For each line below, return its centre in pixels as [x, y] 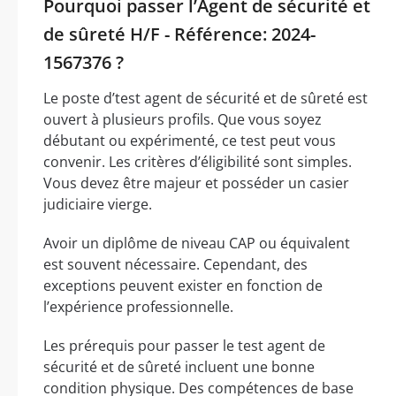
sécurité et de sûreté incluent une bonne [179, 367]
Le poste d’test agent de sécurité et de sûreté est [206, 99]
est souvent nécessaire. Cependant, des [175, 265]
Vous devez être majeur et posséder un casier [196, 183]
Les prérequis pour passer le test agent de [184, 346]
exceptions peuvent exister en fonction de [183, 286]
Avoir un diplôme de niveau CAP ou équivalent [197, 244]
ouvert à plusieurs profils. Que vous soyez [183, 120]
